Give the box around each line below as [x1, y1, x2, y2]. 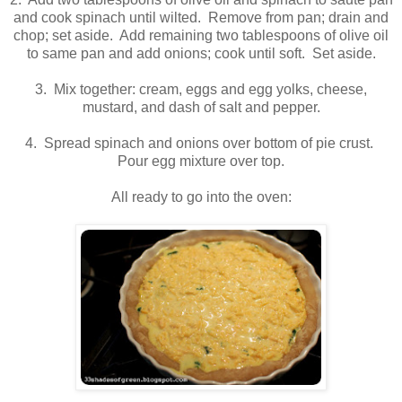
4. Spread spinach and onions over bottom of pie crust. [25, 135, 377, 152]
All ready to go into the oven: [110, 189, 292, 205]
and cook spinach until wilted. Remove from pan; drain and [13, 10, 389, 26]
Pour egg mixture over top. [118, 153, 284, 170]
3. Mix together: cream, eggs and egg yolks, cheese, [35, 82, 367, 98]
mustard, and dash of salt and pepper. [82, 100, 320, 116]
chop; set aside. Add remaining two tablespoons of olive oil [13, 28, 389, 44]
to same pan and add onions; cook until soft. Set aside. [26, 46, 376, 62]
